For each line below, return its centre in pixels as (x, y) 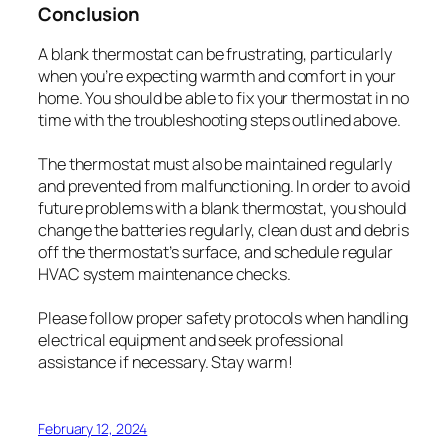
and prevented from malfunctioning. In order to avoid (224, 185)
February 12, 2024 (93, 428)
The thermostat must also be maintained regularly (215, 163)
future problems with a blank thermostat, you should (222, 207)
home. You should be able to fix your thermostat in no (223, 97)
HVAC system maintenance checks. (164, 273)
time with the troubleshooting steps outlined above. (219, 119)
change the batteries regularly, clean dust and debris (223, 229)
